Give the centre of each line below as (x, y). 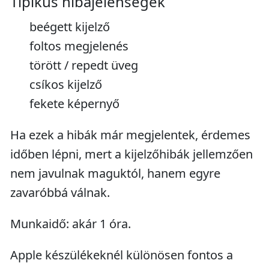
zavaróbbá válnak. (60, 192)
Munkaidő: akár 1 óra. (71, 224)
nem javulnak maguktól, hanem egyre (115, 173)
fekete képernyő (74, 104)
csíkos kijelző (66, 84)
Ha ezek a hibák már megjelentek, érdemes (130, 135)
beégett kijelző (70, 27)
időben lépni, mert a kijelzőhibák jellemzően (131, 154)
